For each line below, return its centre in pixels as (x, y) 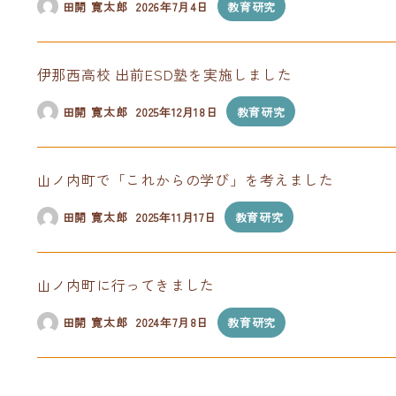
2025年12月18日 (177, 111)
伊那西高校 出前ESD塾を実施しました (164, 75)
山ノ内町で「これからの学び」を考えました (185, 180)
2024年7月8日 (173, 323)
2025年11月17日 (176, 217)
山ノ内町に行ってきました (126, 285)
